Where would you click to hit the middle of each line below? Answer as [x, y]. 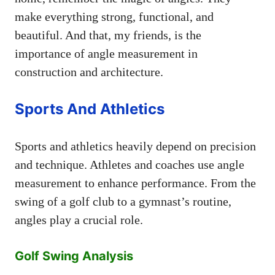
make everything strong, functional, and [114, 16]
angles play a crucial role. [79, 219]
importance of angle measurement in [106, 53]
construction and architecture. [89, 72]
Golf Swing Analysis [74, 256]
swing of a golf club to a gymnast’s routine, [123, 201]
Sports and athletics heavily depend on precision [135, 146]
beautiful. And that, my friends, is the [108, 35]
